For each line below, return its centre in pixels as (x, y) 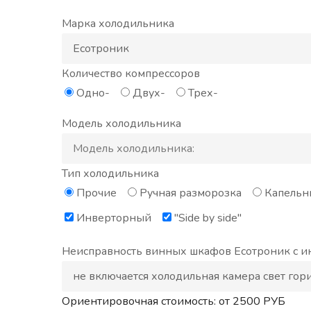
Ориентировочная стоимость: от (147, 301)
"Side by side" (208, 218)
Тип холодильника (110, 174)
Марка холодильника (118, 24)
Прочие (96, 193)
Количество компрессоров (131, 74)
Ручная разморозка (191, 193)
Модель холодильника (121, 124)
